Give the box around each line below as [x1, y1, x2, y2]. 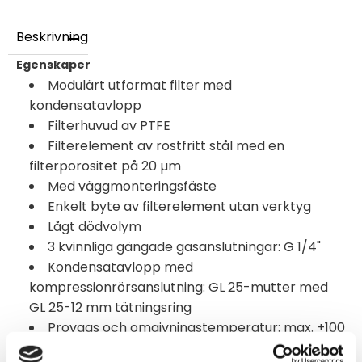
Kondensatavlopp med [48, 258, 193, 277]
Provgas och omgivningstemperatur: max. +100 [48, 318, 345, 338]
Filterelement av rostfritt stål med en [48, 137, 284, 156]
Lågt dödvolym [48, 217, 141, 237]
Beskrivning [16, 27, 88, 47]
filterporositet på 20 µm [29, 157, 181, 176]
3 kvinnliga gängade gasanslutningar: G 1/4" [48, 238, 321, 257]
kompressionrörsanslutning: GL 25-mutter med [29, 278, 328, 297]
